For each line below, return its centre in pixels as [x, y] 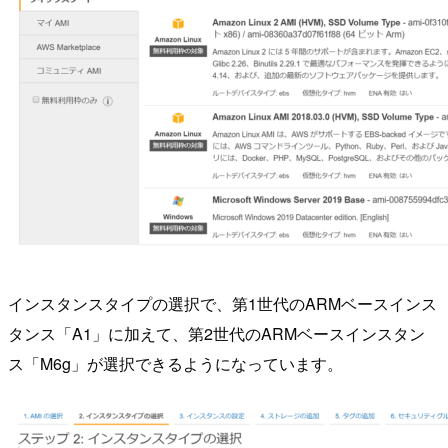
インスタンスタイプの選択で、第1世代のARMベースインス [222, 303]
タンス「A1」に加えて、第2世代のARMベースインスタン [216, 333]
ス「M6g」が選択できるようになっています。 [175, 363]
